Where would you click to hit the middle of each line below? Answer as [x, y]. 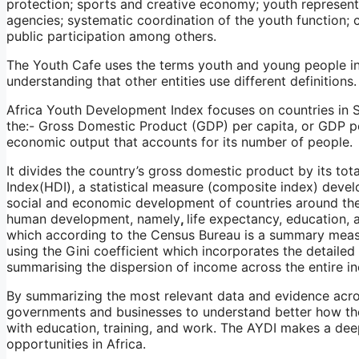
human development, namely [93, 218]
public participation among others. [111, 36]
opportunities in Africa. [76, 343]
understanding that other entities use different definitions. [182, 81]
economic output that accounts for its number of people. [179, 141]
